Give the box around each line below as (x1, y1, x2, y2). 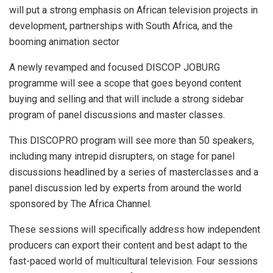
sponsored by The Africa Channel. (9, 198, 152, 210)
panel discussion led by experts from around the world (9, 182, 241, 194)
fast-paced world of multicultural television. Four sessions (9, 255, 258, 268)
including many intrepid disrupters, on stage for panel (9, 151, 235, 163)
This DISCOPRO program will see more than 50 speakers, (9, 135, 254, 147)
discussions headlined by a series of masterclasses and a (9, 166, 258, 179)
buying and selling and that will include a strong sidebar (9, 93, 244, 105)
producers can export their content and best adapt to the (9, 239, 247, 252)
